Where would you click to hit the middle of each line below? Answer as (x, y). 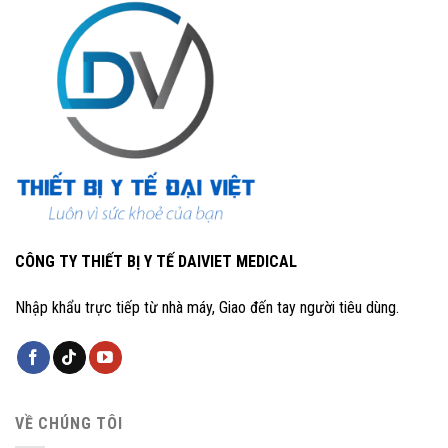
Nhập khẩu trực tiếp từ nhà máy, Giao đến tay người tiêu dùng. (207, 307)
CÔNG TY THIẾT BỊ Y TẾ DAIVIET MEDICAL (156, 262)
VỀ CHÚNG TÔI (69, 423)
